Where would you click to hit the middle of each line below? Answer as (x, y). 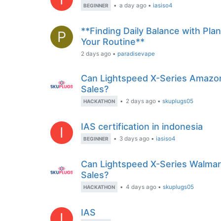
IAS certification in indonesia (142, 127)
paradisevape (136, 54)
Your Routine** (113, 42)
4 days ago (141, 187)
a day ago (133, 5)
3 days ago (134, 139)
